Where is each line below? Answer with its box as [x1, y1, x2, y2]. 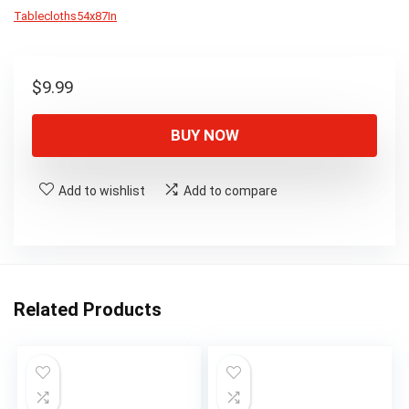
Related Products [14, 299, 162, 321]
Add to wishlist [58, 184, 145, 199]
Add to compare [184, 184, 278, 199]
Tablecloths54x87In [14, 9, 117, 24]
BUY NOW [170, 126, 239, 145]
